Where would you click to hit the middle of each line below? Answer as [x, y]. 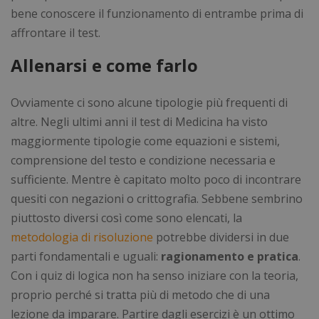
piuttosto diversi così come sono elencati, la [126, 218]
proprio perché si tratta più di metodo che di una [140, 294]
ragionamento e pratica [230, 256]
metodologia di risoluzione [82, 237]
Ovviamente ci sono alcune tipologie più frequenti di [149, 102]
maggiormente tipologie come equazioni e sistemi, [145, 141]
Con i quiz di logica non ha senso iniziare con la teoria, [155, 275]
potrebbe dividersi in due [221, 237]
